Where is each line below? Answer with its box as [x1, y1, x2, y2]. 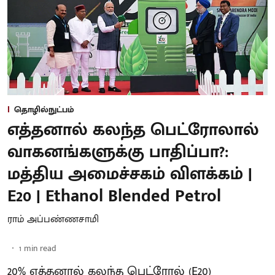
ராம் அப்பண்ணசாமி [7, 211, 99, 228]
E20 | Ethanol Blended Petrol [7, 181, 221, 211]
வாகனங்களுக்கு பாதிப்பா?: [7, 137, 229, 166]
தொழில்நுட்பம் [14, 102, 74, 117]
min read [24, 241, 56, 255]
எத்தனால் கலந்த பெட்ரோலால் [7, 115, 259, 144]
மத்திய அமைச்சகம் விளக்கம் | [7, 159, 252, 188]
